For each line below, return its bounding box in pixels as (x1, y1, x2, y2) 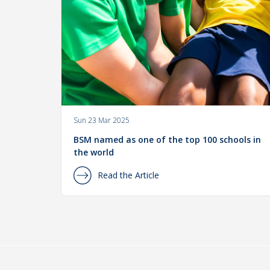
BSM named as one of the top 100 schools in (74, 134, 261, 146)
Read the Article (98, 169, 159, 181)
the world (74, 146, 114, 159)
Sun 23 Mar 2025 (74, 115, 130, 126)
